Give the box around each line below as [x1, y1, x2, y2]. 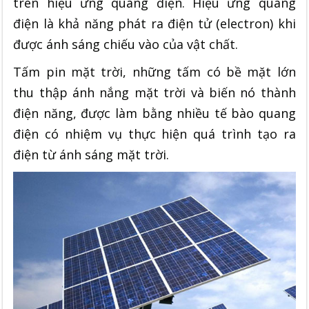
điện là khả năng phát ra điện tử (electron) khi [13, 14, 296, 32]
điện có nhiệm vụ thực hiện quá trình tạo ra [13, 125, 296, 142]
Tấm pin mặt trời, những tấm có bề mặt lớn [13, 63, 296, 80]
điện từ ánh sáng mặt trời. [13, 146, 170, 163]
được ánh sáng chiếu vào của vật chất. [13, 35, 239, 52]
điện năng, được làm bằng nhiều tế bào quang [13, 104, 296, 121]
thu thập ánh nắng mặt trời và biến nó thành [13, 83, 296, 101]
